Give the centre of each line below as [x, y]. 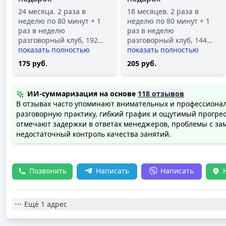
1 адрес [54, 204]
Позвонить [48, 171]
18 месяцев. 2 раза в [163, 11]
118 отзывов [161, 94]
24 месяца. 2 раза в [52, 11]
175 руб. [33, 63]
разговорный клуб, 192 [58, 40]
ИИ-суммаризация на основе [81, 94]
